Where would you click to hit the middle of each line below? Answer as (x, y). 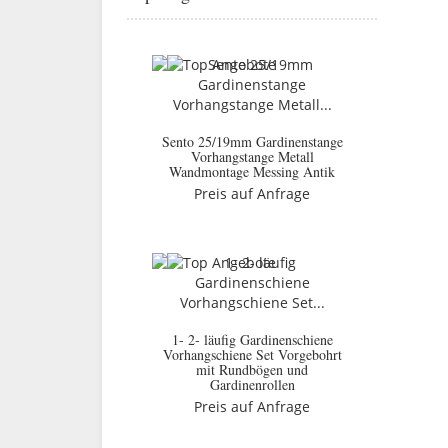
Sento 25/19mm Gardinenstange (252, 141)
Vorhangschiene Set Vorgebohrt (252, 354)
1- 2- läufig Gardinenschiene (252, 339)
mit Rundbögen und (252, 369)
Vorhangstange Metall (252, 156)
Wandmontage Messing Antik (252, 171)
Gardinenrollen (252, 384)
